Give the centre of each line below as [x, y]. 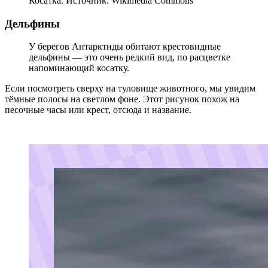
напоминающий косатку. [79, 68]
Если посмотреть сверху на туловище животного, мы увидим [130, 89]
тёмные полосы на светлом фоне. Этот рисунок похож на [122, 99]
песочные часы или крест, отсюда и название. [99, 110]
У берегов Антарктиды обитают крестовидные [125, 47]
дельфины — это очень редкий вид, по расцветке [130, 57]
